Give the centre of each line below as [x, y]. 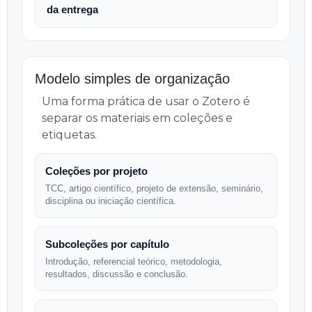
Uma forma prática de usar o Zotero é [146, 101]
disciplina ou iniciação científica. [111, 201]
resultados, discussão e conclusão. [117, 274]
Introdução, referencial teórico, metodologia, [134, 262]
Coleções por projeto [96, 171]
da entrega [72, 9]
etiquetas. [69, 135]
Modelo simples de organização [132, 79]
